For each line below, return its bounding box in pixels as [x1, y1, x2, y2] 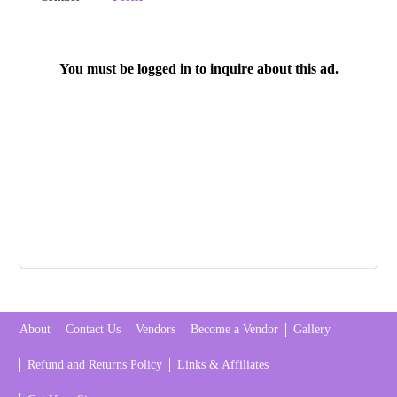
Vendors [136, 323, 176, 337]
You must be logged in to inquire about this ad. [58, 61, 339, 77]
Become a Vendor [191, 323, 279, 337]
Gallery [293, 323, 331, 337]
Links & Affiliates [177, 358, 269, 372]
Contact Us [66, 323, 121, 337]
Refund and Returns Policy [27, 358, 163, 372]
